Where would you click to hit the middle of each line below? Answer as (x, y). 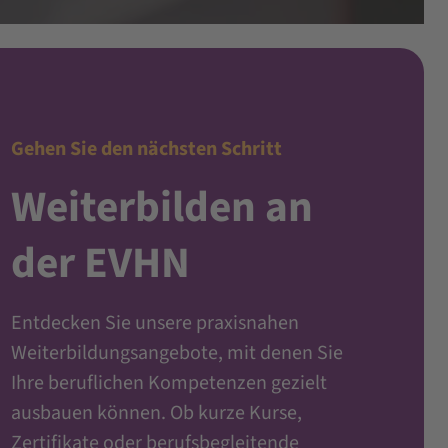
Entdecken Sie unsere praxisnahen (154, 322)
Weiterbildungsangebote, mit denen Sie (176, 352)
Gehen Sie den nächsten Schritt (146, 148)
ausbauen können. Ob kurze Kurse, (156, 412)
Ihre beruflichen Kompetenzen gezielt (168, 382)
